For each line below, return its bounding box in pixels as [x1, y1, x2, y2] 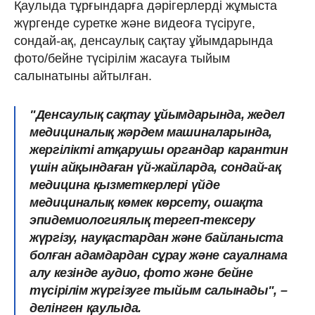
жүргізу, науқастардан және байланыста [30, 230, 283, 245]
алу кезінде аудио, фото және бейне [30, 265, 253, 280]
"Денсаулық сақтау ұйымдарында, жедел [30, 107, 285, 122]
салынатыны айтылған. [14, 68, 152, 83]
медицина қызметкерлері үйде [30, 177, 220, 192]
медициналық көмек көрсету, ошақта [30, 195, 264, 210]
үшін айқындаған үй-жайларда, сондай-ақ [30, 160, 281, 174]
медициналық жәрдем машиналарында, [30, 124, 273, 139]
